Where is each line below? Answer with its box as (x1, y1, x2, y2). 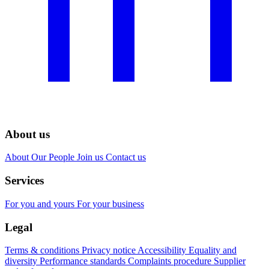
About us (5, 127, 50, 141)
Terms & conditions (5, 245, 82, 256)
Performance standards (40, 256, 128, 267)
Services (5, 174, 44, 187)
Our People (31, 152, 77, 163)
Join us (77, 152, 106, 163)
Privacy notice (82, 245, 138, 256)
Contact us (106, 152, 146, 163)
